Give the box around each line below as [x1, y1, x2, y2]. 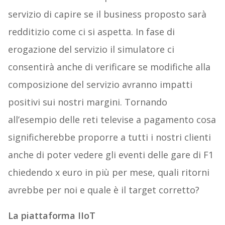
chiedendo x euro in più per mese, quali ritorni [8, 166, 209, 178]
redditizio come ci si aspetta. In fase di [8, 25, 175, 38]
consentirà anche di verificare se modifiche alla [8, 60, 210, 73]
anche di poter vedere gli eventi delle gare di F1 [8, 148, 213, 161]
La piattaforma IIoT [8, 209, 95, 221]
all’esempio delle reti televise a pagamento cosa [8, 113, 216, 126]
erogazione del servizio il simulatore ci [8, 43, 174, 55]
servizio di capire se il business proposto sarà [8, 8, 206, 20]
